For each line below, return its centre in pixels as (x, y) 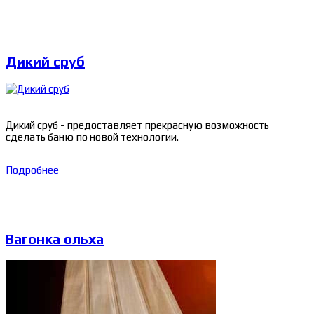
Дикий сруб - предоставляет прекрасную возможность (137, 125)
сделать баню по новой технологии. (92, 137)
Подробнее (32, 170)
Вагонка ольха (55, 239)
